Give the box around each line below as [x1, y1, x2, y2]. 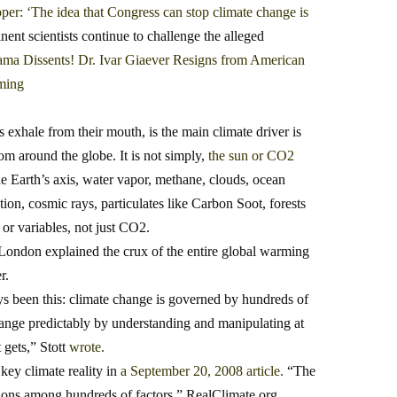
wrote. [69, 339, 105, 355]
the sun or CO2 [208, 148, 294, 164]
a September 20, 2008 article [121, 363, 280, 379]
